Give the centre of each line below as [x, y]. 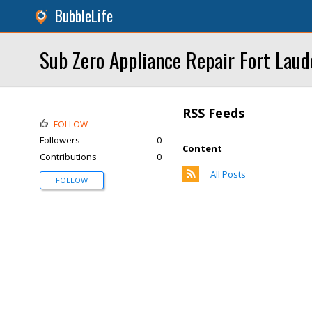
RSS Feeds [213, 113]
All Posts [228, 174]
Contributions [68, 157]
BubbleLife [84, 16]
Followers [60, 140]
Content [202, 148]
